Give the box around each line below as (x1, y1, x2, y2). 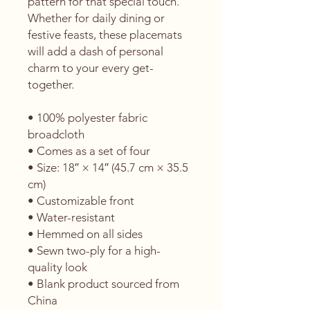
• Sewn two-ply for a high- (28, 244, 161, 257)
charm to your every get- (28, 61, 154, 75)
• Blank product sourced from (28, 277, 179, 291)
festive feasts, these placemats (28, 28, 182, 42)
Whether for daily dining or (28, 11, 165, 25)
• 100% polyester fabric (28, 111, 147, 125)
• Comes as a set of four (28, 144, 150, 158)
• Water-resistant (28, 210, 115, 224)
